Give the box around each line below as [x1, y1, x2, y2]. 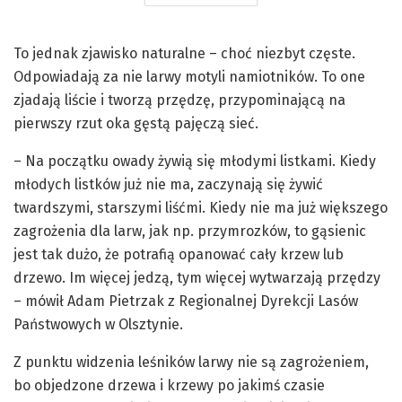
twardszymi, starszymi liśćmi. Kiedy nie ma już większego [13, 199, 388, 217]
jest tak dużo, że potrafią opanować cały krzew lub [13, 246, 344, 264]
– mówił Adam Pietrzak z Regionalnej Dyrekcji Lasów [13, 293, 358, 310]
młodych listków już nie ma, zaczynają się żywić [13, 176, 323, 194]
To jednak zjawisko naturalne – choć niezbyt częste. [13, 45, 355, 63]
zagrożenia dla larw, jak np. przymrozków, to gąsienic [13, 223, 366, 240]
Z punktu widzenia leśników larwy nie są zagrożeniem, [13, 354, 369, 371]
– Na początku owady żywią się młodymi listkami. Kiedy [13, 153, 376, 170]
